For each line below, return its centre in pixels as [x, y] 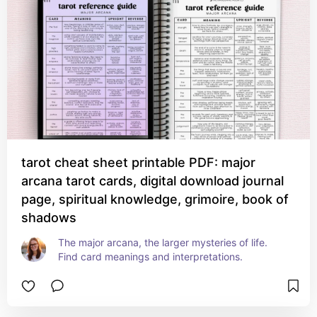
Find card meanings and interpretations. [150, 257]
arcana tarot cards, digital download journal [152, 181]
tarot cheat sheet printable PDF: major [138, 162]
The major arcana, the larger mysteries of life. [163, 242]
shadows [49, 218]
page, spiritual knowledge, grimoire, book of [155, 199]
